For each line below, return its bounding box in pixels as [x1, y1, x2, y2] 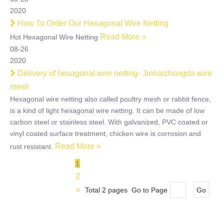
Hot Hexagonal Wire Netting [10, 33, 100, 41]
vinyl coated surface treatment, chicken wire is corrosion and [10, 129, 201, 137]
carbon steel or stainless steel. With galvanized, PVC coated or [10, 118, 208, 126]
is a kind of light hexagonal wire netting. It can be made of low [10, 106, 204, 114]
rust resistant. [10, 142, 55, 150]
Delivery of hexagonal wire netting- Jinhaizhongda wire [17, 69, 212, 77]
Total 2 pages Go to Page [85, 186, 167, 194]
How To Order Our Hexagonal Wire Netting [17, 19, 168, 27]
